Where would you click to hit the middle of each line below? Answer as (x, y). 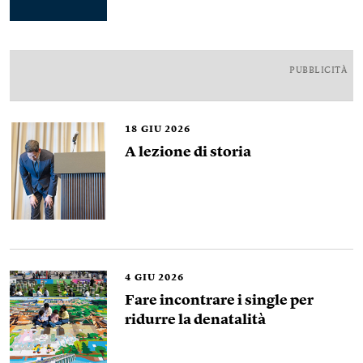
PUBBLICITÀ (318, 71)
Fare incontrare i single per (219, 301)
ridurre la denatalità (195, 320)
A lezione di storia (188, 153)
